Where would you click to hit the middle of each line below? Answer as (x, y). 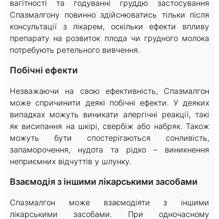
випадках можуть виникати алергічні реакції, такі (109, 114)
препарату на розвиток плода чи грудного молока (109, 38)
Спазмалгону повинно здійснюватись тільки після (109, 14)
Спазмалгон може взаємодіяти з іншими (109, 202)
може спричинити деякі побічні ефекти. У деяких (109, 102)
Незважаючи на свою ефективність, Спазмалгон (109, 91)
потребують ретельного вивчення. (75, 50)
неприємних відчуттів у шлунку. (70, 161)
